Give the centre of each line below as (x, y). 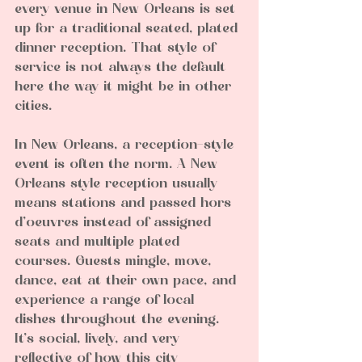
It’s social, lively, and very (99, 340)
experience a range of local (107, 301)
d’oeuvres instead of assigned (115, 223)
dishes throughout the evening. (119, 320)
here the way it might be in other (125, 88)
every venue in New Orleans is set (127, 10)
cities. (33, 107)
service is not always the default (122, 68)
